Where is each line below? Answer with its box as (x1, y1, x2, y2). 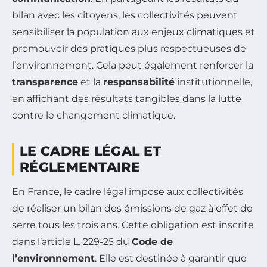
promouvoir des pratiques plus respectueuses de (12, 42, 246, 54)
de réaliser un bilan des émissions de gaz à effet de (12, 202, 253, 214)
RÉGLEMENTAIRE (20, 159, 140, 175)
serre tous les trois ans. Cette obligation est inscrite (12, 219, 254, 231)
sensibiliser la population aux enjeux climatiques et (12, 26, 255, 38)
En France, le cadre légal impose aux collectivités (12, 185, 243, 197)
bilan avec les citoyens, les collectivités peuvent (12, 9, 238, 21)
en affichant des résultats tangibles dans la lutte (12, 92, 241, 104)
